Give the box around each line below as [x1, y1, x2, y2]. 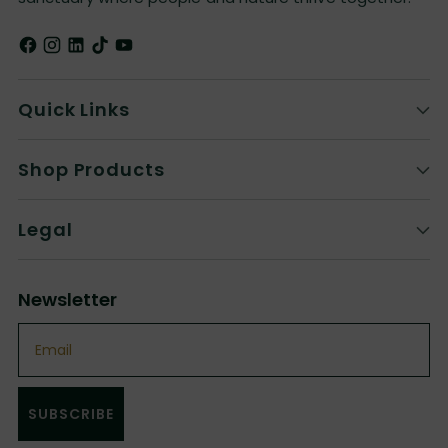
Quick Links [18, 97, 130, 122]
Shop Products [18, 157, 165, 182]
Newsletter [18, 287, 117, 312]
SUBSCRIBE [28, 404, 114, 424]
